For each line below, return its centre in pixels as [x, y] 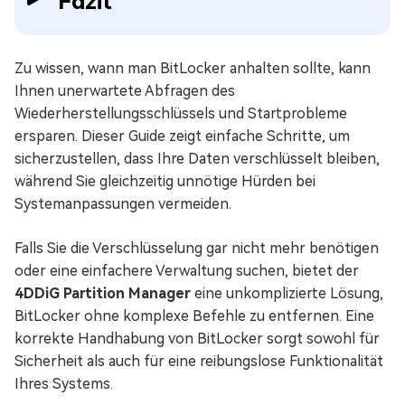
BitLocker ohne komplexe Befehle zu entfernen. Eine [194, 316]
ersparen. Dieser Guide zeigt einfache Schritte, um [182, 136]
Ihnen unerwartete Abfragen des [125, 90]
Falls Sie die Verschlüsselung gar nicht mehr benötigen [197, 248]
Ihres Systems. [64, 383]
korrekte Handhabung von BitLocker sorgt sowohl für [197, 338]
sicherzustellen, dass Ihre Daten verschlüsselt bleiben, [197, 158]
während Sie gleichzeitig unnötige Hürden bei [165, 181]
